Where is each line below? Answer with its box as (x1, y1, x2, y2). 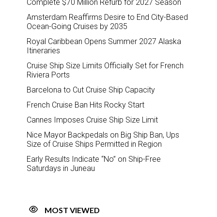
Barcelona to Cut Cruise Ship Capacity (27, 85, 155, 94)
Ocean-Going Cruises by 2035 (27, 21, 127, 31)
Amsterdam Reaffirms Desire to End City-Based (27, 12, 188, 22)
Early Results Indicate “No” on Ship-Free (27, 154, 161, 164)
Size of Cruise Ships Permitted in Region (27, 139, 162, 149)
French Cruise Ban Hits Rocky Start (27, 100, 144, 109)
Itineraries (27, 46, 60, 55)
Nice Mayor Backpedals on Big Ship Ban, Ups (27, 130, 179, 139)
